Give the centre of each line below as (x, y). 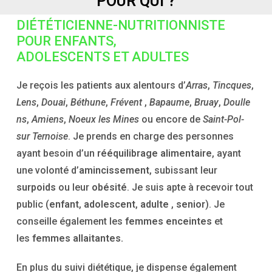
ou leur (74, 187)
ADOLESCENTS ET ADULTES (103, 57)
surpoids (36, 187)
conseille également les (71, 221)
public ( (33, 204)
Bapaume (170, 102)
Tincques (232, 85)
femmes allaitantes (77, 238)
